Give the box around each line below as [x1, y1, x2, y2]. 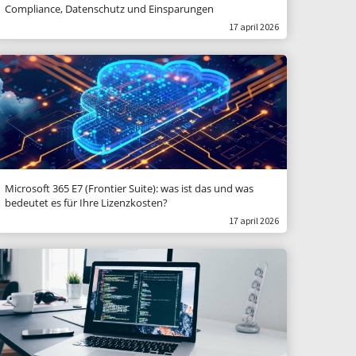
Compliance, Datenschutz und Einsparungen [5, 2, 214, 16]
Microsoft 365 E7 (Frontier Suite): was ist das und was [5, 181, 253, 195]
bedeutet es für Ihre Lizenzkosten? [5, 195, 168, 210]
